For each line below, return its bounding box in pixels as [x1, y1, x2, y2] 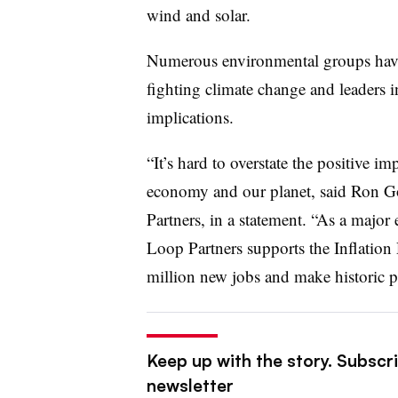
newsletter [146, 374, 234, 396]
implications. [146, 105, 234, 128]
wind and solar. [146, 3, 260, 26]
